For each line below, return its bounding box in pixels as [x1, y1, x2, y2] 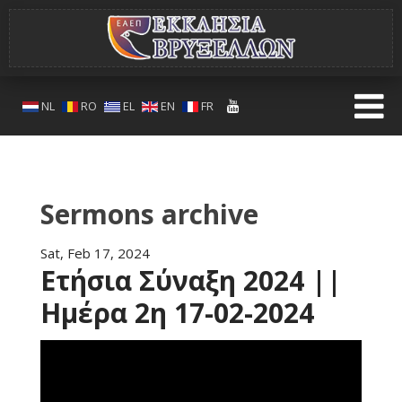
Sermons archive [40, 196, 258, 232]
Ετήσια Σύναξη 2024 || [40, 262, 342, 299]
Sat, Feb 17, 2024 [40, 244, 150, 262]
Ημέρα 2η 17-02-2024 [40, 294, 314, 331]
